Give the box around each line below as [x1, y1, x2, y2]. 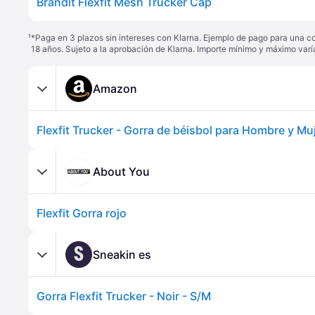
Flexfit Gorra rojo [37, 206, 127, 220]
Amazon [93, 81, 137, 96]
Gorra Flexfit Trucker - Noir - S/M [37, 289, 211, 303]
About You [93, 164, 150, 179]
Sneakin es [93, 247, 151, 262]
